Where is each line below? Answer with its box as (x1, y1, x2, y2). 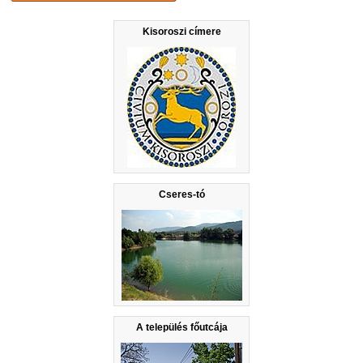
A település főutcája (135, 321, 228, 333)
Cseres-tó (158, 188, 205, 200)
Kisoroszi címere (142, 25, 221, 37)
